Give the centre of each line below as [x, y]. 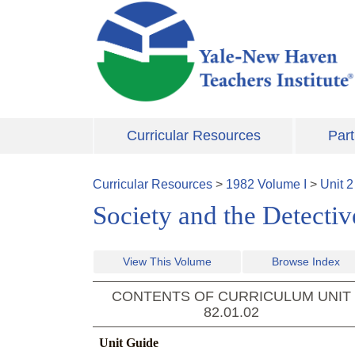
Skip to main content [150, 9]
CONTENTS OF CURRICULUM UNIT [231, 297]
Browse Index [306, 262]
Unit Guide [129, 343]
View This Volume [167, 262]
